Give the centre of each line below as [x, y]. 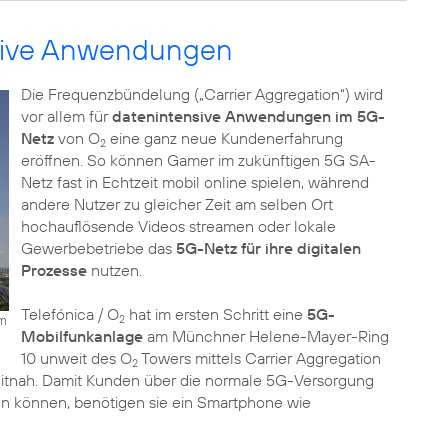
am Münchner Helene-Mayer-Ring [265, 336]
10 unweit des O [76, 358]
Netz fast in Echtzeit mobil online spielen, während [194, 182]
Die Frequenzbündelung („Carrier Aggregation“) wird [201, 94]
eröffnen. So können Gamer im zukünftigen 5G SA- [198, 160]
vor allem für [66, 116]
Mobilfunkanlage [81, 336]
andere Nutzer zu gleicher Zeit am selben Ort [176, 204]
